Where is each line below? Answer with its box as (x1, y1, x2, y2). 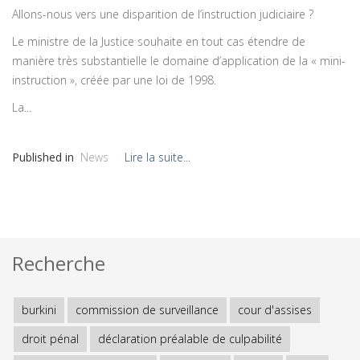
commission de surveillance (76, 301, 219, 317)
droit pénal (22, 330, 79, 346)
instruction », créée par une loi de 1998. (12, 72, 216, 88)
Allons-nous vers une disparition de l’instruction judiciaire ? (12, 6, 313, 22)
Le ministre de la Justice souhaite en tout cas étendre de (12, 33, 305, 49)
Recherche (12, 249, 105, 276)
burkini (22, 301, 56, 317)
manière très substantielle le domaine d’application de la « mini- (12, 52, 346, 68)
